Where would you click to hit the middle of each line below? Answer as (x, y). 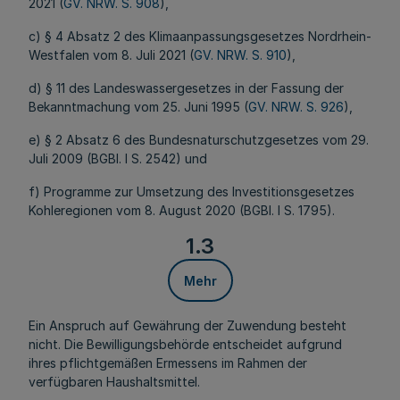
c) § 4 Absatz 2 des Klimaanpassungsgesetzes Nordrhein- (200, 36)
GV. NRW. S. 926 (296, 107)
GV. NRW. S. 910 (240, 55)
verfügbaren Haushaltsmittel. (114, 382)
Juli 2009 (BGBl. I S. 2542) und (118, 158)
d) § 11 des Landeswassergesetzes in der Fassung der (186, 88)
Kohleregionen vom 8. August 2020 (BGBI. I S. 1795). (182, 210)
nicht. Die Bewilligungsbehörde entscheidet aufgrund (185, 344)
